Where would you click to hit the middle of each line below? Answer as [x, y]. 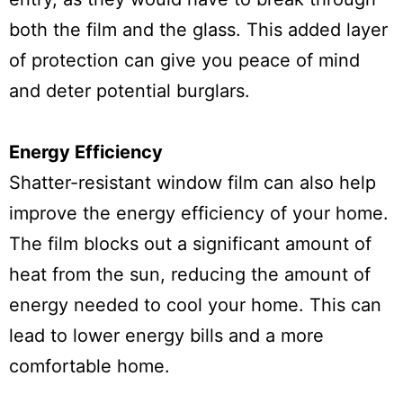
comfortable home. [90, 366]
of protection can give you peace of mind [184, 60]
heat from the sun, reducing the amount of [190, 274]
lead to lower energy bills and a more [166, 336]
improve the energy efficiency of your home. [199, 213]
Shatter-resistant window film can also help [193, 183]
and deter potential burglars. [130, 91]
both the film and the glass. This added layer [198, 30]
